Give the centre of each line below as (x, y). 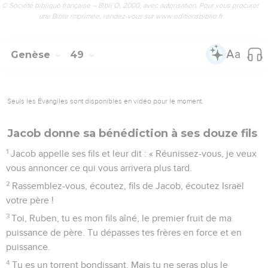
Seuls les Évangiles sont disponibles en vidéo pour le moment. (105, 101)
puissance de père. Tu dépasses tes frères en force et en (124, 232)
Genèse (32, 54)
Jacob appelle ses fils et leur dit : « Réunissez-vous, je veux (134, 153)
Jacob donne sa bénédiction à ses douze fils (132, 133)
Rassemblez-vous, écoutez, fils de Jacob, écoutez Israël (128, 186)
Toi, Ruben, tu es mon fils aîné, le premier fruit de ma (122, 218)
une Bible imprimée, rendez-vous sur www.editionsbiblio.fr (130, 16)
